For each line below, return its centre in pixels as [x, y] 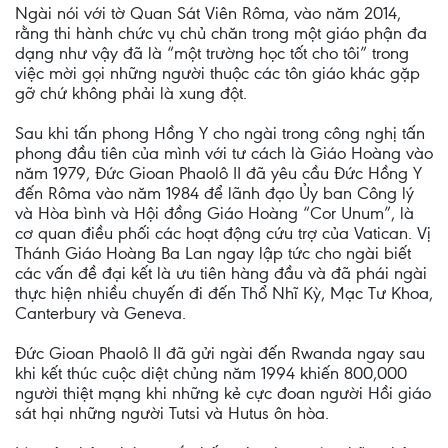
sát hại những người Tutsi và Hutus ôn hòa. [172, 413]
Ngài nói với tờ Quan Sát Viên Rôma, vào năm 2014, [208, 13]
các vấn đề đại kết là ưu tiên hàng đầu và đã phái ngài [221, 273]
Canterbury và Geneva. [100, 313]
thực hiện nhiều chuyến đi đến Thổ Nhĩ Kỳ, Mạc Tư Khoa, [224, 293]
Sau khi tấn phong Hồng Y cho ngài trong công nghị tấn [220, 133]
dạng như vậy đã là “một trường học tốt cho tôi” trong [212, 53]
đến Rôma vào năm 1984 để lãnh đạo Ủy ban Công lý [214, 193]
